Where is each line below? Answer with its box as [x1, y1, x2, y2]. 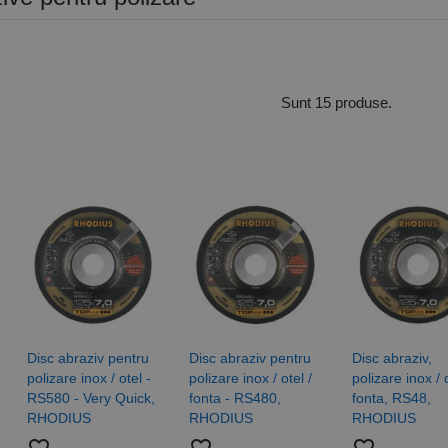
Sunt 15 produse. [281, 93, 393, 111]
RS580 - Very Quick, [26, 390, 155, 407]
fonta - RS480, [189, 390, 282, 407]
